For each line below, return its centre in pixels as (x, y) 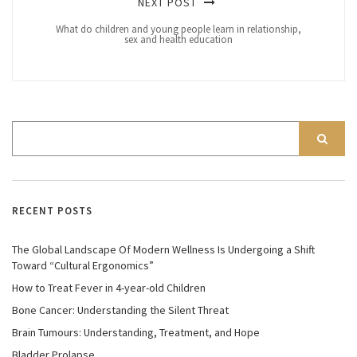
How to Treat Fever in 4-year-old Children (109, 288)
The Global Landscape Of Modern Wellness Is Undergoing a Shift (163, 250)
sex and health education (178, 40)
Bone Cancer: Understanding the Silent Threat (120, 310)
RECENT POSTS (52, 211)
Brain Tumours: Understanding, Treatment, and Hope (136, 333)
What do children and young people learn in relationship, (178, 29)
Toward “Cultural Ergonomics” (83, 266)
